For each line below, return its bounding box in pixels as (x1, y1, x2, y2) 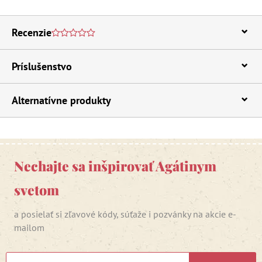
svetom (14, 180, 59, 199)
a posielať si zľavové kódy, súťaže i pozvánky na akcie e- (14, 208, 236, 220)
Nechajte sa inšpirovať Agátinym (14, 156, 216, 175)
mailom (14, 221, 44, 233)
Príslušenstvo (12, 59, 72, 73)
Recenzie (12, 25, 51, 39)
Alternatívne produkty (12, 93, 111, 107)
